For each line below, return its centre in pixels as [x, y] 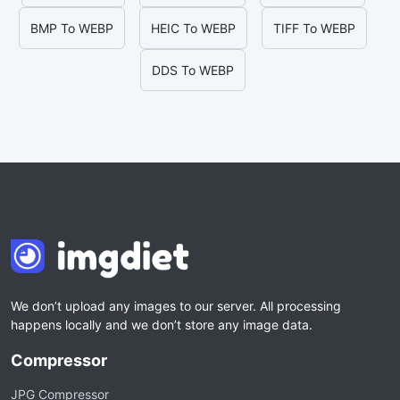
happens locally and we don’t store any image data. [162, 325]
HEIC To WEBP [193, 28]
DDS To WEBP [193, 70]
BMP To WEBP [72, 28]
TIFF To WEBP [314, 28]
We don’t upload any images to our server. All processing [176, 306]
